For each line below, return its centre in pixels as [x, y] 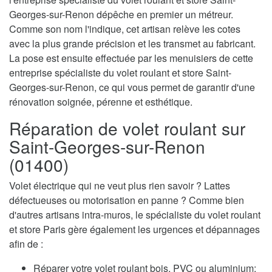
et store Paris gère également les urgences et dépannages [134, 229]
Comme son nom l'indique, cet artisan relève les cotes [125, 29]
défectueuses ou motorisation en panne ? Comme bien [127, 200]
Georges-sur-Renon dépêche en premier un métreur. [121, 15]
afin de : [26, 244]
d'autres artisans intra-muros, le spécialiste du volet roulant [135, 215]
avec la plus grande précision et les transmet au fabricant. [132, 44]
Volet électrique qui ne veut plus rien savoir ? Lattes [120, 186]
